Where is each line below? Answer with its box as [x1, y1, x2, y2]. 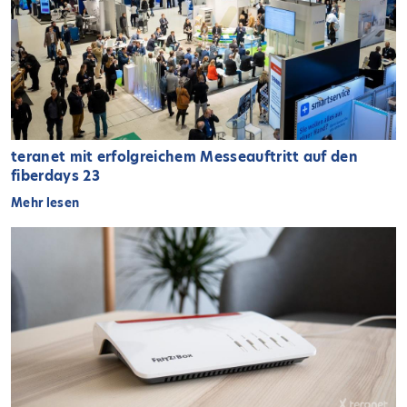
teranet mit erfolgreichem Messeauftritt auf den [11, 146, 359, 166]
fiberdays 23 [11, 165, 100, 185]
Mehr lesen [11, 194, 80, 211]
